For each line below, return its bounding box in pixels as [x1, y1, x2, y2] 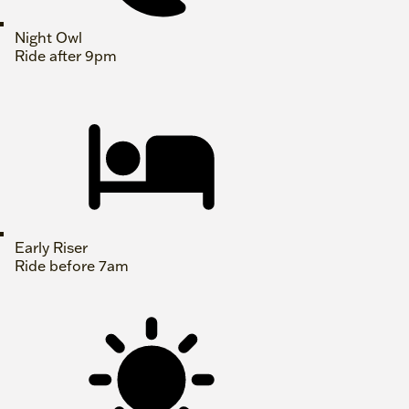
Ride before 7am [15, 256, 129, 275]
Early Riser [15, 237, 88, 257]
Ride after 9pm [15, 46, 117, 65]
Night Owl [15, 27, 82, 47]
